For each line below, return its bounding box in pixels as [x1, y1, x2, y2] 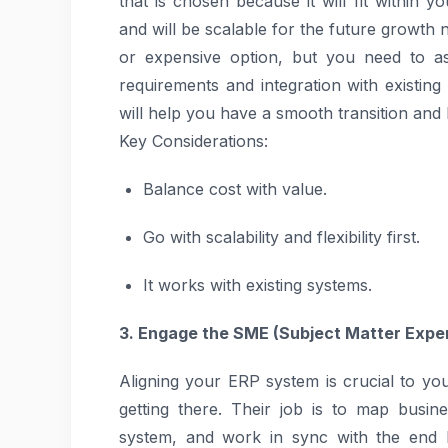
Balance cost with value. [143, 179, 327, 199]
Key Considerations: [119, 131, 268, 151]
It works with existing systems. [143, 275, 372, 295]
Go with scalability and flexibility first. [143, 227, 420, 247]
